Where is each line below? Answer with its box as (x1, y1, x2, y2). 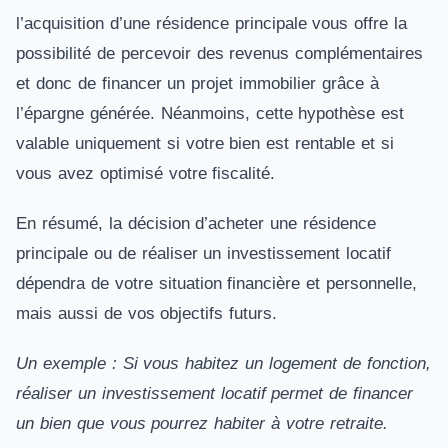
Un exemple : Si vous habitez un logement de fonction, (16, 354, 431, 373)
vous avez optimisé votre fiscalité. (16, 164, 276, 183)
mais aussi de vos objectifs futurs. (16, 304, 278, 323)
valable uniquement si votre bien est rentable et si (16, 134, 394, 153)
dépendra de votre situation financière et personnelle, (16, 274, 418, 293)
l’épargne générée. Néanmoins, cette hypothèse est (16, 104, 405, 123)
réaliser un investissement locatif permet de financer (16, 384, 414, 403)
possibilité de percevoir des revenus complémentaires (16, 44, 424, 63)
